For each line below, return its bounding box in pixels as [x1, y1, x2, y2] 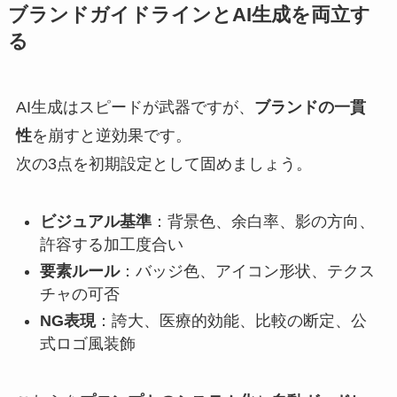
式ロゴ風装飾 [39, 335, 136, 354]
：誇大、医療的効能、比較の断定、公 [95, 312, 367, 331]
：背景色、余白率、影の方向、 [151, 212, 375, 230]
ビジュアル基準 [39, 212, 152, 230]
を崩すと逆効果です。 [31, 126, 191, 144]
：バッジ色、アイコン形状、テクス [119, 261, 375, 280]
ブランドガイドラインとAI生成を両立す [7, 4, 370, 26]
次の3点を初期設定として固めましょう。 [15, 154, 312, 173]
